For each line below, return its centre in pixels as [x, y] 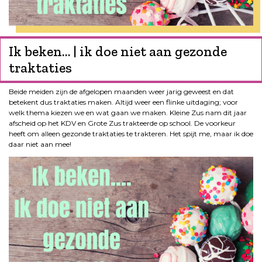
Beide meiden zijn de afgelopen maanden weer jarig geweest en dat [121, 92]
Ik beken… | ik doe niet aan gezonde [118, 51]
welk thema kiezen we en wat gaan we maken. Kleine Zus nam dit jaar [128, 113]
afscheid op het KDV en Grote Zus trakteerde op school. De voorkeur [122, 123]
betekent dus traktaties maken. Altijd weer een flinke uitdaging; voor [123, 102]
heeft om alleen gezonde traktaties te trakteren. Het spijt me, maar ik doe [131, 134]
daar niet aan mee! [40, 144]
